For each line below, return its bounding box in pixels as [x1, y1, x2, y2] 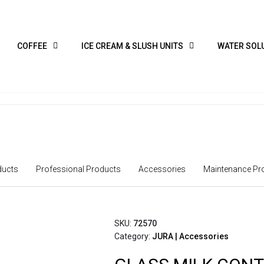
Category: [114, 232, 152, 241]
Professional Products [36, 164, 121, 174]
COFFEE [16, 41, 47, 51]
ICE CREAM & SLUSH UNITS [81, 41, 183, 51]
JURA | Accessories [151, 232, 229, 241]
